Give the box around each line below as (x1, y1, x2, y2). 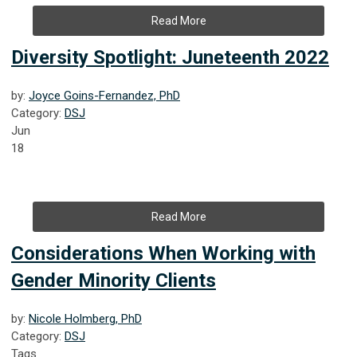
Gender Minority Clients (11, 269, 216, 292)
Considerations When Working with (11, 241, 316, 265)
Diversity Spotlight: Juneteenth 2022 (11, 45, 329, 69)
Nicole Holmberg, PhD (29, 311, 142, 326)
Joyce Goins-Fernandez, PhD (29, 88, 180, 103)
